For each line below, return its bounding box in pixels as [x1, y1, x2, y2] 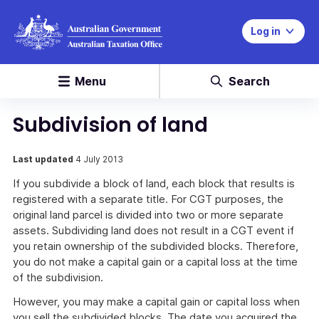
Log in [251, 25, 281, 37]
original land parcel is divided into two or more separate [13, 208, 283, 221]
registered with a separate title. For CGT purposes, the [13, 192, 283, 206]
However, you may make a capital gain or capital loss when [13, 295, 300, 308]
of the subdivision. [13, 271, 103, 284]
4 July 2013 [75, 154, 123, 164]
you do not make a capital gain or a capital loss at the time [13, 255, 298, 268]
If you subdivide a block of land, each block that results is [13, 177, 295, 190]
